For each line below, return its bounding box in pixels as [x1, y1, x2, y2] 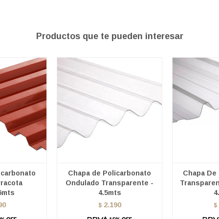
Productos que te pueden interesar [36, 31, 183, 42]
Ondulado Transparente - [66, 179, 153, 187]
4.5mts [98, 189, 121, 197]
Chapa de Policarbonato [68, 169, 151, 177]
